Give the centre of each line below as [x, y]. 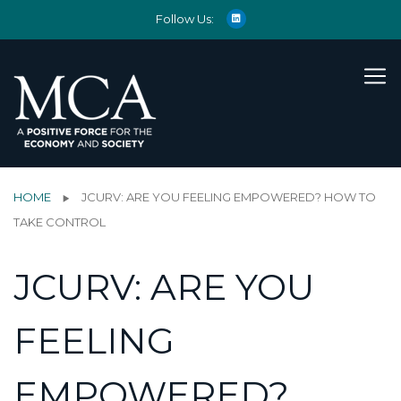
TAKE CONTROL [60, 222]
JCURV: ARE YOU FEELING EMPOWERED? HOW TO [229, 197]
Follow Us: [184, 19]
